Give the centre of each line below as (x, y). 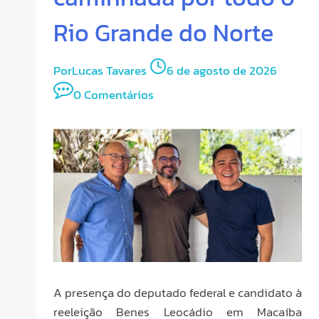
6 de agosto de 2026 (222, 70)
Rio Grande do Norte (163, 32)
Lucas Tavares (109, 70)
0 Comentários (114, 94)
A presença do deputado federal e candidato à (178, 292)
